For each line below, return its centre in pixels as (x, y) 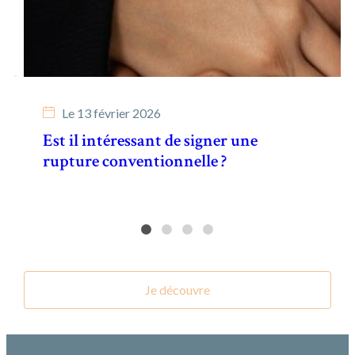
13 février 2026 (118, 113)
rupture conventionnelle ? (134, 161)
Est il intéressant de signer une (150, 140)
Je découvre (177, 290)
